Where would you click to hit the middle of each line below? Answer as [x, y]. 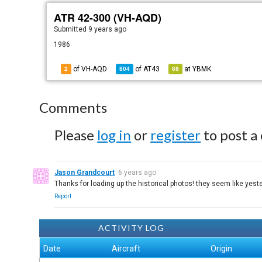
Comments [73, 107]
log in [114, 135]
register [176, 135]
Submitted [71, 29]
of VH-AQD [89, 69]
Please [76, 135]
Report [63, 196]
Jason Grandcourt [85, 173]
